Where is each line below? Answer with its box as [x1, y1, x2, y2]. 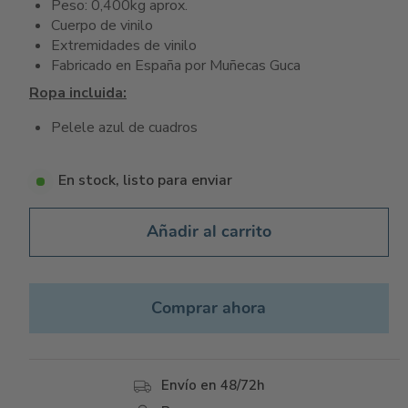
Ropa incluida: [29, 82, 127, 103]
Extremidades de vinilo [51, 36, 197, 56]
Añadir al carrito [146, 220, 271, 243]
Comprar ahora [151, 297, 267, 320]
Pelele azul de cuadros [51, 117, 198, 138]
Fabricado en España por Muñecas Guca [51, 56, 301, 76]
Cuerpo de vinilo [51, 15, 153, 36]
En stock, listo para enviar [55, 169, 232, 190]
